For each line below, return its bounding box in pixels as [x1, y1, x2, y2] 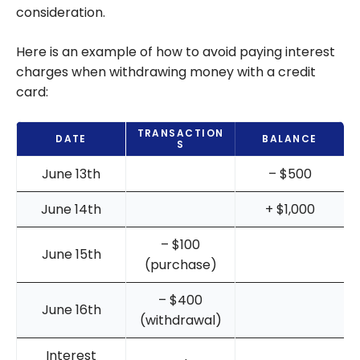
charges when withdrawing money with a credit [16, 63, 316, 82]
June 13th [42, 165, 100, 184]
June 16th [41, 301, 101, 320]
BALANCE [262, 132, 317, 146]
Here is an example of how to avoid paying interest [16, 43, 335, 62]
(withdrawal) [139, 311, 222, 330]
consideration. [16, 3, 105, 22]
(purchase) [144, 256, 217, 275]
